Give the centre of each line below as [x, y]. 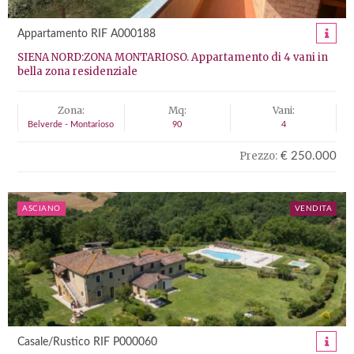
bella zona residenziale [77, 72]
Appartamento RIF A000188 [87, 34]
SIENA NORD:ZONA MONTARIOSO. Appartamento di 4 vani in [173, 57]
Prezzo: [258, 156]
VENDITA [313, 209]
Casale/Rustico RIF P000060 [87, 342]
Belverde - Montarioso [71, 124]
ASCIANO [41, 209]
